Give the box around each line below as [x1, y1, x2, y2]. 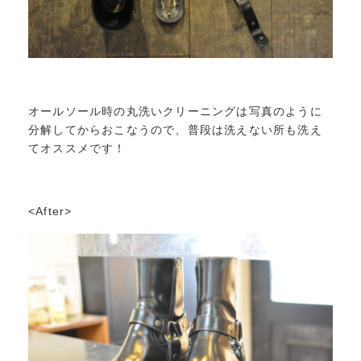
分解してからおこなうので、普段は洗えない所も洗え [28, 122, 322, 136]
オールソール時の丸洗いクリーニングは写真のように [28, 104, 322, 118]
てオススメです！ [28, 141, 127, 155]
